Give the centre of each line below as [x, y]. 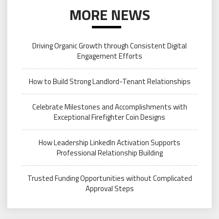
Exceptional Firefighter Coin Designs [109, 117]
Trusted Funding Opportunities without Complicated [109, 178]
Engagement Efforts [109, 56]
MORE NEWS [109, 15]
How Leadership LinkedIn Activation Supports [109, 143]
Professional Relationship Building [109, 153]
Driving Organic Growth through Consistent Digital [109, 46]
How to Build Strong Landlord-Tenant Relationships [109, 82]
